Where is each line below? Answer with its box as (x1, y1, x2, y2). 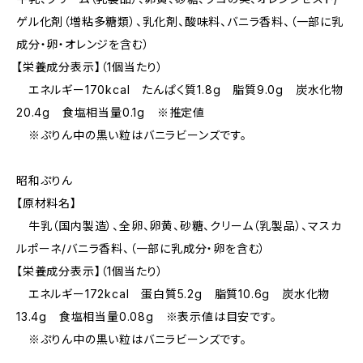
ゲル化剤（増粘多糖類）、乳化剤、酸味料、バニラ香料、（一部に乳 (16, 15, 344, 28)
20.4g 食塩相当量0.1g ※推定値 (16, 105, 206, 119)
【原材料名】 (16, 196, 77, 210)
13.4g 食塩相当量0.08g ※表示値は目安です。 (16, 310, 277, 323)
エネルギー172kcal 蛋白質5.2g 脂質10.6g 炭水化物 (16, 287, 331, 301)
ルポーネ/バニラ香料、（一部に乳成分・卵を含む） (16, 241, 267, 255)
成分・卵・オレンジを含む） (16, 37, 150, 51)
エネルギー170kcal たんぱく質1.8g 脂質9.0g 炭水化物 (16, 83, 344, 96)
